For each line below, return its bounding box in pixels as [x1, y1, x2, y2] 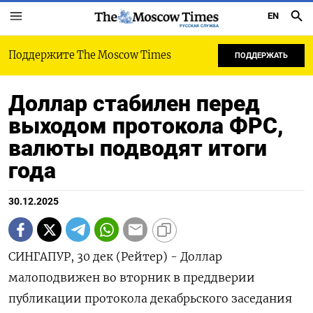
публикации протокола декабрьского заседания [8, 291, 292, 305]
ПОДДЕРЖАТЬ [235, 51, 288, 60]
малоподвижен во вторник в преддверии [8, 270, 255, 284]
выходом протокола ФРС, [8, 112, 284, 139]
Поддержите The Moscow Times [8, 49, 171, 61]
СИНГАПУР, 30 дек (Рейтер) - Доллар [8, 249, 222, 263]
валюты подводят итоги [8, 135, 267, 161]
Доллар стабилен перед [8, 90, 260, 117]
